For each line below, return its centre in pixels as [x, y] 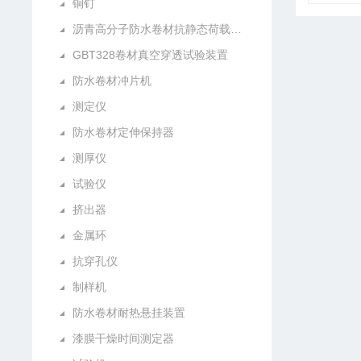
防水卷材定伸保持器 [124, 132]
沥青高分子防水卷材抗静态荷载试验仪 [237, 29]
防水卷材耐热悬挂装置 [129, 313]
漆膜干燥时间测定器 [124, 338]
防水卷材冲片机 [112, 81]
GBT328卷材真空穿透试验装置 [151, 55]
